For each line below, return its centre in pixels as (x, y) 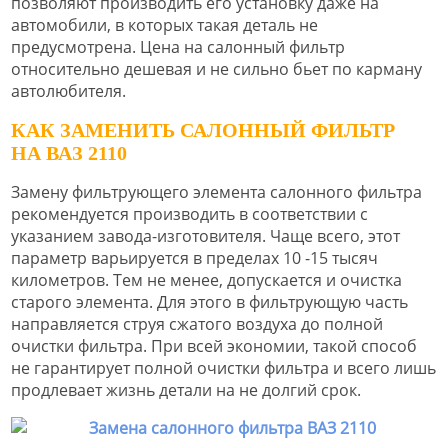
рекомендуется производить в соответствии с (189, 213)
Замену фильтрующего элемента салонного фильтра (216, 191)
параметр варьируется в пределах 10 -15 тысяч (194, 257)
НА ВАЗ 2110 (71, 152)
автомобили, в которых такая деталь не (164, 25)
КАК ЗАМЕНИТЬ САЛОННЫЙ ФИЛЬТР (203, 129)
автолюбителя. (68, 91)
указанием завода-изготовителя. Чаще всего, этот (205, 235)
